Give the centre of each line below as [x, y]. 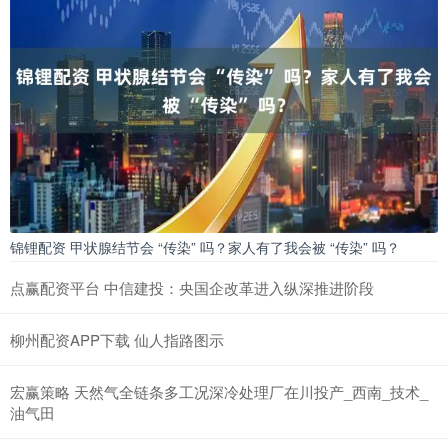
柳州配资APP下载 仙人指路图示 [117, 339]
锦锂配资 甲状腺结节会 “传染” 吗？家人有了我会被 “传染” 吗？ [205, 246]
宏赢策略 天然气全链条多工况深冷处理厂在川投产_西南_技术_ [219, 391]
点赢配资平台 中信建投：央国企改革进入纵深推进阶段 [192, 287]
